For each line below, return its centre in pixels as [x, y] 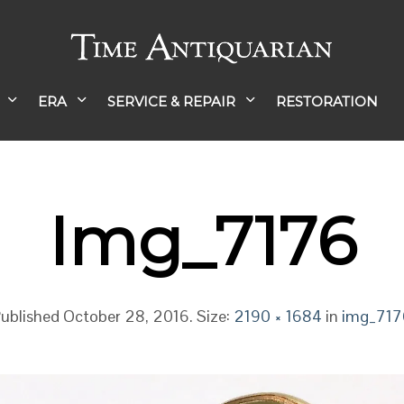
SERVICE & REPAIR [171, 101]
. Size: [212, 316]
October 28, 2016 [127, 316]
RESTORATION [326, 101]
